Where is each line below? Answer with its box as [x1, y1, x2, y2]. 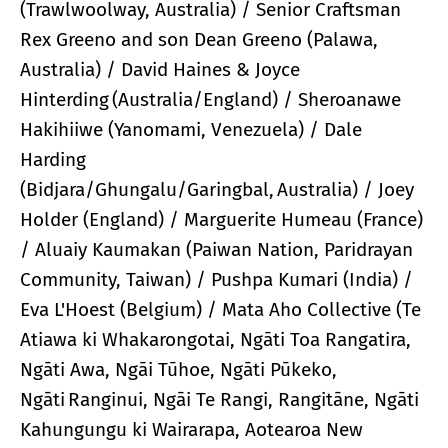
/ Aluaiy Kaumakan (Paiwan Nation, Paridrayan [20, 237, 413, 261]
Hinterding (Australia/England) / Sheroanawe [20, 87, 401, 111]
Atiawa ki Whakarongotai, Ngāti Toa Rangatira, [20, 327, 411, 351]
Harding [20, 147, 86, 171]
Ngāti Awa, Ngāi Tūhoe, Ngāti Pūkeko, [20, 357, 337, 381]
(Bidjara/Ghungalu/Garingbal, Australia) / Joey [20, 177, 414, 201]
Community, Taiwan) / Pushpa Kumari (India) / [20, 267, 413, 291]
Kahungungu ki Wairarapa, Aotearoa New [20, 417, 363, 441]
